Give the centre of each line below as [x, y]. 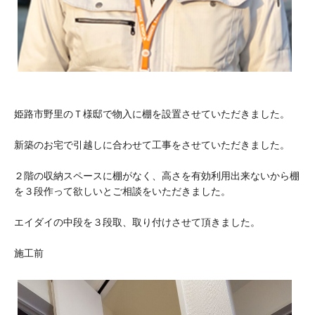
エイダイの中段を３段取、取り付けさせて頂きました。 [137, 222]
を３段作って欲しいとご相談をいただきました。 [122, 191]
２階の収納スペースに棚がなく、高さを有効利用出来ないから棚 [157, 175]
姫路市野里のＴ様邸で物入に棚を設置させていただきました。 [152, 114]
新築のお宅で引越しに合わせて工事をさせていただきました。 [152, 144]
